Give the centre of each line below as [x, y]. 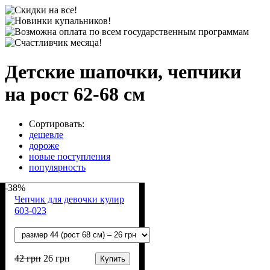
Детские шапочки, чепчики [123, 72]
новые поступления [70, 156]
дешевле [46, 134]
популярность [57, 167]
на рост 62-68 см [75, 94]
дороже [44, 145]
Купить [113, 259]
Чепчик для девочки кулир [69, 199]
